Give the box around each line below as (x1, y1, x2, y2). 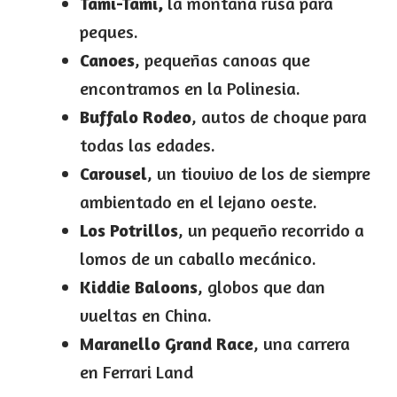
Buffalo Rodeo (80, 105, 191, 128)
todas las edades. (80, 133, 215, 156)
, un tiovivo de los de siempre (147, 161, 370, 184)
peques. (80, 19, 138, 43)
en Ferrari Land (80, 360, 193, 383)
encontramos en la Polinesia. (80, 76, 300, 99)
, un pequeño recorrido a (178, 218, 364, 241)
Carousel (80, 161, 147, 184)
